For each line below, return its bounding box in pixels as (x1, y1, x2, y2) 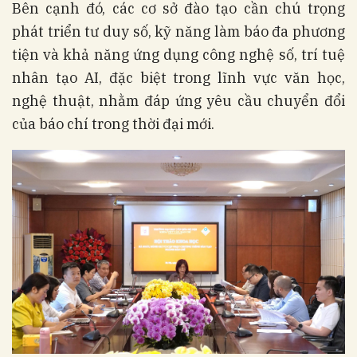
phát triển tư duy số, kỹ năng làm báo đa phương (12, 22, 345, 41)
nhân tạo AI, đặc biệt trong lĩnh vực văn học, (12, 69, 345, 88)
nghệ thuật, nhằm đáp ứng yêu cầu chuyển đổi (12, 92, 345, 111)
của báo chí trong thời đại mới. (12, 115, 214, 134)
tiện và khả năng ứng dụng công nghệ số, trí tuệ (12, 45, 345, 65)
